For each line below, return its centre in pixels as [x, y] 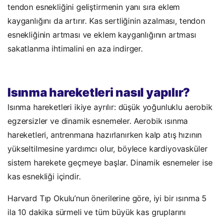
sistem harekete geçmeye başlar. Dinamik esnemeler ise [110, 162]
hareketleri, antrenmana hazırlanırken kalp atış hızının [105, 135]
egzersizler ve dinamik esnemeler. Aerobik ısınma [98, 121]
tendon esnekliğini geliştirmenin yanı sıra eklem [94, 7]
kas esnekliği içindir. [44, 176]
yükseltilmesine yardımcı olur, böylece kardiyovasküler [108, 148]
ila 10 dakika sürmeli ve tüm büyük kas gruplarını [97, 212]
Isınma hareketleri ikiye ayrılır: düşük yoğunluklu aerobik [110, 107]
